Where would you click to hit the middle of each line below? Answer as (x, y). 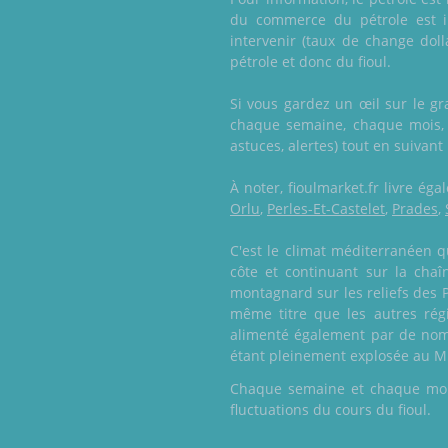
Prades (415, 209)
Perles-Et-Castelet (326, 209)
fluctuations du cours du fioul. (330, 410)
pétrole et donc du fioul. (310, 62)
